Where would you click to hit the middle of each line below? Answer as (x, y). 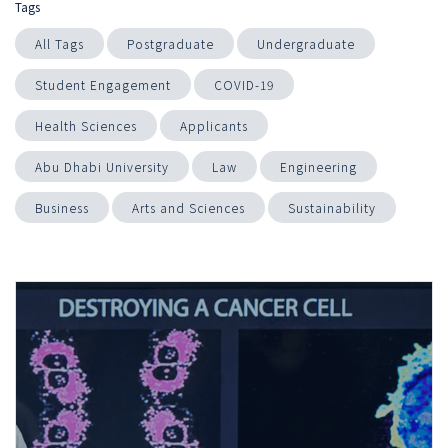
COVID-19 (244, 84)
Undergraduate (306, 43)
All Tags (59, 43)
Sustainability (332, 207)
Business (62, 207)
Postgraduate (170, 43)
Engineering (318, 166)
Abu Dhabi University (102, 166)
